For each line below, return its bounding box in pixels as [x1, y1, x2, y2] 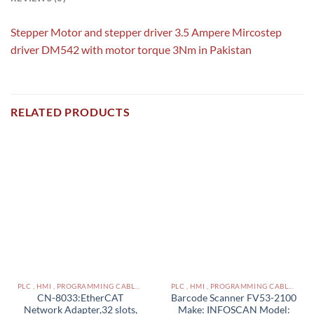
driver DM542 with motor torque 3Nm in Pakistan [11, 43, 252, 57]
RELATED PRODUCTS [11, 104, 130, 118]
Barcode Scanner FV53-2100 [171, 292, 296, 303]
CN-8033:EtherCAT [37, 292, 123, 303]
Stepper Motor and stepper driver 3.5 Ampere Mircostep [11, 25, 282, 39]
